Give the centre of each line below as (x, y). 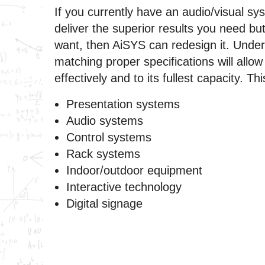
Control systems (109, 137)
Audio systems (105, 120)
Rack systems (103, 153)
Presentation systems (123, 104)
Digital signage (104, 203)
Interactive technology (124, 187)
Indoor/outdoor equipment (134, 170)
